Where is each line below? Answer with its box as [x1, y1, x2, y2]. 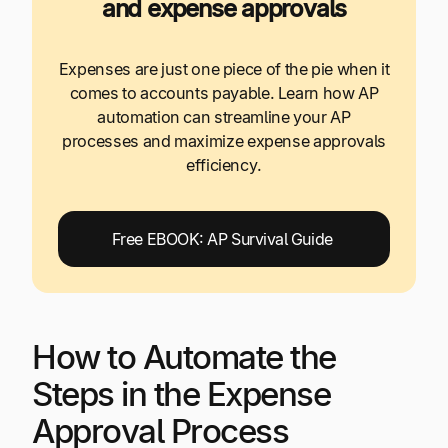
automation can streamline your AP [97, 106, 351, 127]
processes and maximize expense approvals [62, 130, 386, 151]
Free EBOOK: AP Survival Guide [111, 229, 337, 250]
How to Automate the [32, 337, 336, 378]
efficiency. [185, 154, 263, 175]
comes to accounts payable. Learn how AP [69, 82, 379, 103]
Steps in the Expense [32, 374, 331, 415]
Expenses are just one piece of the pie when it [58, 58, 390, 79]
